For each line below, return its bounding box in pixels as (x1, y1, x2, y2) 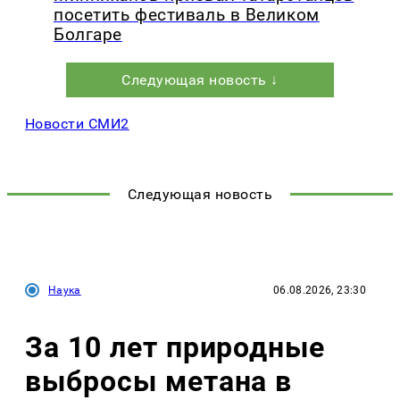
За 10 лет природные (25, 329, 326, 364)
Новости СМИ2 (25, 114, 129, 132)
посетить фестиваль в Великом (54, 4, 320, 25)
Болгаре (54, 24, 122, 45)
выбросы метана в (25, 363, 293, 398)
